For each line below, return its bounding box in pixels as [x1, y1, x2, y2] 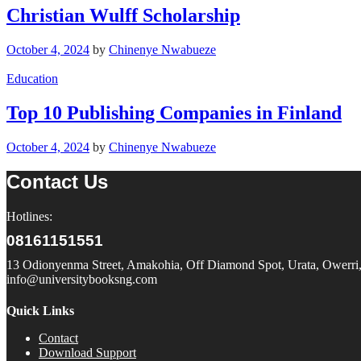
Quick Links [6, 304, 74, 318]
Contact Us [6, 171, 108, 193]
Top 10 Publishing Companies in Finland [6, 102, 342, 124]
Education [6, 72, 58, 86]
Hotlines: [6, 209, 52, 223]
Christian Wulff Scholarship [6, 5, 240, 27]
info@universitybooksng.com [6, 272, 157, 286]
